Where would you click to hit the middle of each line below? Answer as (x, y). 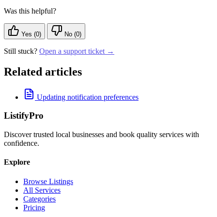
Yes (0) (30, 34)
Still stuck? (22, 51)
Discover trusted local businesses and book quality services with (101, 135)
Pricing (34, 207)
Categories (39, 199)
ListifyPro (24, 116)
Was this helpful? (30, 11)
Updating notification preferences (88, 97)
